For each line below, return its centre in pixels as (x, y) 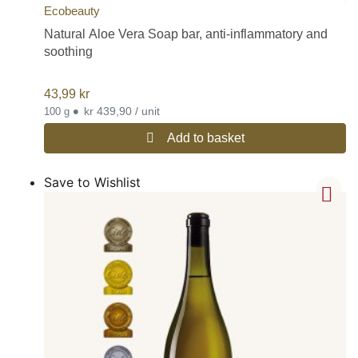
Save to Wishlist (92, 182)
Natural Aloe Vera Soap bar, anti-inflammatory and (186, 34)
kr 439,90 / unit (147, 111)
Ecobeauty (72, 10)
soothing (68, 51)
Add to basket (205, 137)
